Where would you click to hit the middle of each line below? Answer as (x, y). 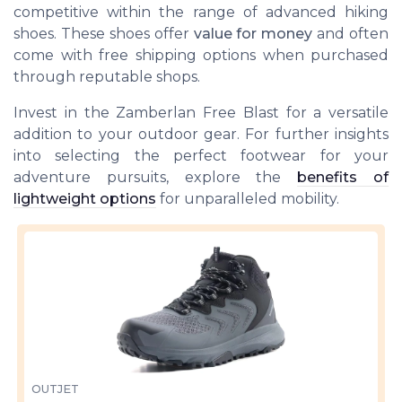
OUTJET (55, 389)
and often (350, 34)
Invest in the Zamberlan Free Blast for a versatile (201, 113)
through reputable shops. (107, 77)
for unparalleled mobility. (248, 199)
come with (56, 56)
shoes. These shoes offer (104, 34)
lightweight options (85, 199)
